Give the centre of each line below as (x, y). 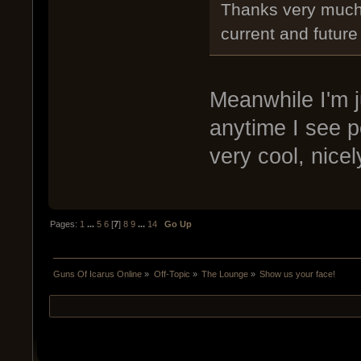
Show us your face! (298, 274)
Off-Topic (172, 274)
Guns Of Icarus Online (98, 274)
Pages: (65, 224)
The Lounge (224, 274)
